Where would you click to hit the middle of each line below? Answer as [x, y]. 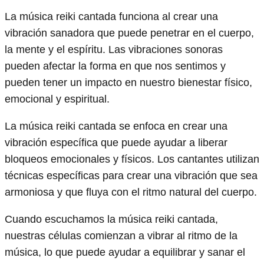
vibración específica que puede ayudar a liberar [116, 143]
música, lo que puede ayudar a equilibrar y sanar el [125, 253]
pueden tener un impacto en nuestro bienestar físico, [128, 83]
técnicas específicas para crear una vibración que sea [131, 176]
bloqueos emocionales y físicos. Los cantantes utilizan [132, 159]
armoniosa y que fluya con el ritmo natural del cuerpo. [131, 192]
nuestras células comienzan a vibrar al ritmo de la [121, 236]
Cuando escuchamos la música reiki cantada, [111, 220]
